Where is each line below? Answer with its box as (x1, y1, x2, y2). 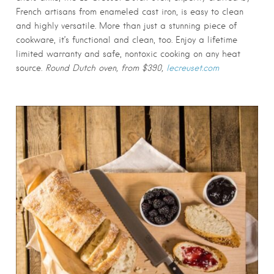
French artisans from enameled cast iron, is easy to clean (16, 6, 243, 17)
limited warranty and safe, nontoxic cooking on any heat (16, 48, 240, 59)
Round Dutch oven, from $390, (45, 62, 166, 73)
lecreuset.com (166, 62, 219, 73)
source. (16, 62, 45, 73)
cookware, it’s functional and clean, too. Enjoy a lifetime (16, 34, 237, 45)
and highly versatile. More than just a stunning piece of (16, 20, 237, 31)
